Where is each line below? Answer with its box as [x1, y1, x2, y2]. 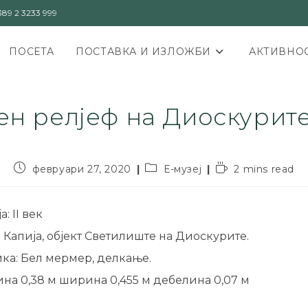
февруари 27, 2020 [32, 163, 131, 175]
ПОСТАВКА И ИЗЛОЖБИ [76, 45, 212, 58]
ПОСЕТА [9, 45, 55, 58]
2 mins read [234, 163, 295, 175]
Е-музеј [164, 163, 202, 175]
